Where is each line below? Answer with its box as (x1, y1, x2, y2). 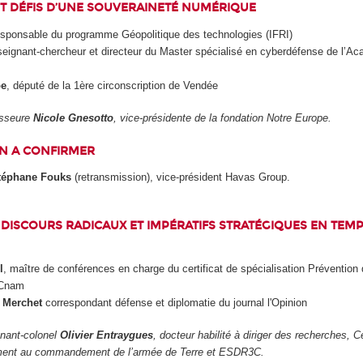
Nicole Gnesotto (33, 112, 114, 125)
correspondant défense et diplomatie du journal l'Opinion (41, 296, 307, 309)
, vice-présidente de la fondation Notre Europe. (113, 112, 332, 125)
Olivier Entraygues (60, 329, 154, 342)
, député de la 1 (6, 79, 79, 92)
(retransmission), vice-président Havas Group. (70, 170, 290, 183)
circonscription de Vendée (93, 79, 218, 92)
